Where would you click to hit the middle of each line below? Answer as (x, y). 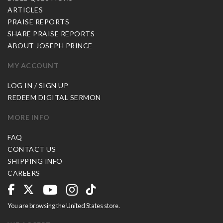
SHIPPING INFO (35, 161)
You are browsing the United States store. (64, 206)
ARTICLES (25, 10)
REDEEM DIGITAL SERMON (54, 97)
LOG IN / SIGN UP (38, 85)
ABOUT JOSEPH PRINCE (50, 46)
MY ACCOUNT (33, 65)
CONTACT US (32, 149)
